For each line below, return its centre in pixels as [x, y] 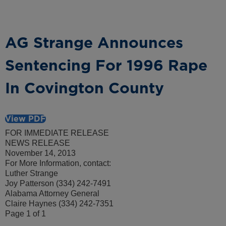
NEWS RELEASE [38, 143]
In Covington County [84, 88]
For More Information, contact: [58, 163]
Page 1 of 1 [25, 214]
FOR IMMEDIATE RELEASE [57, 133]
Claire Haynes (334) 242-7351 [59, 204]
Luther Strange [32, 174]
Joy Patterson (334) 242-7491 [58, 184]
